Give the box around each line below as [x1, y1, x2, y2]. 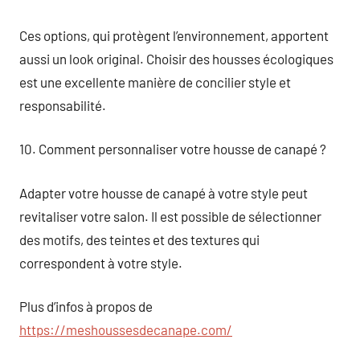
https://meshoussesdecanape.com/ [19, 321, 232, 337]
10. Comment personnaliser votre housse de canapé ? [19, 141, 326, 157]
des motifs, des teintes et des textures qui [19, 231, 260, 247]
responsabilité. [19, 96, 106, 113]
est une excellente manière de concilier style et [19, 73, 291, 90]
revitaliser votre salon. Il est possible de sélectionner [19, 207, 321, 224]
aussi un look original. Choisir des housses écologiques [19, 50, 333, 67]
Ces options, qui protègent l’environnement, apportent [19, 27, 329, 43]
